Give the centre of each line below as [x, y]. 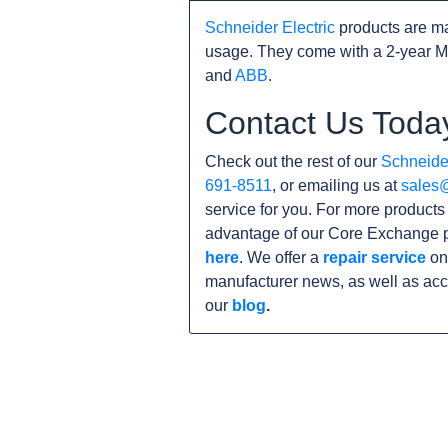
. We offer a [281, 257]
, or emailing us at [336, 185]
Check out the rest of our [293, 161]
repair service [374, 257]
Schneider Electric [270, 27]
